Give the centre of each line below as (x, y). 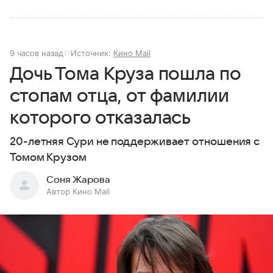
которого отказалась (101, 118)
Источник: (92, 53)
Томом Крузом (48, 157)
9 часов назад (37, 53)
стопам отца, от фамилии (119, 96)
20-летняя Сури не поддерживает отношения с (135, 141)
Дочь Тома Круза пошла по (125, 74)
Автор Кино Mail (78, 191)
